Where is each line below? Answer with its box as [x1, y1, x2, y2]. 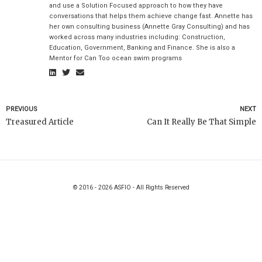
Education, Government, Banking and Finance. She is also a [49, 43, 235, 51]
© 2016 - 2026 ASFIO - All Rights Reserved [73, 184, 189, 192]
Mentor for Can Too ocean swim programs [49, 54, 182, 62]
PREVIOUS [6, 105, 37, 113]
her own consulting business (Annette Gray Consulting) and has [49, 22, 250, 30]
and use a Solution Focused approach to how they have [49, 1, 223, 9]
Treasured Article [6, 117, 74, 127]
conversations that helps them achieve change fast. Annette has [49, 12, 253, 20]
